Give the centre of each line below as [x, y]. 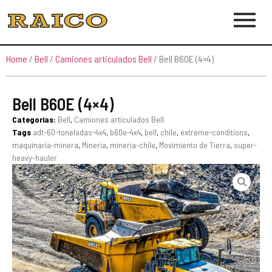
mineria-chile [133, 145]
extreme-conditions [214, 132]
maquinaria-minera [45, 145]
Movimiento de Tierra [195, 145]
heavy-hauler [35, 158]
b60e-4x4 [125, 132]
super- [245, 145]
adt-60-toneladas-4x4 [70, 132]
